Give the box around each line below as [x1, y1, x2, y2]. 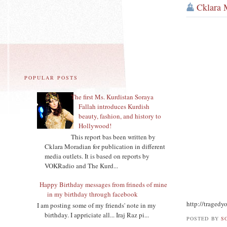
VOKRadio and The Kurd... [45, 161, 118, 170]
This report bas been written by [71, 132, 156, 141]
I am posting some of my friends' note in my [37, 200, 156, 210]
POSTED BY [186, 214, 221, 222]
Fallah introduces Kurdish [79, 102, 150, 111]
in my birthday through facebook [47, 190, 138, 199]
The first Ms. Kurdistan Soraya [71, 92, 154, 102]
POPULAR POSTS [24, 74, 79, 82]
